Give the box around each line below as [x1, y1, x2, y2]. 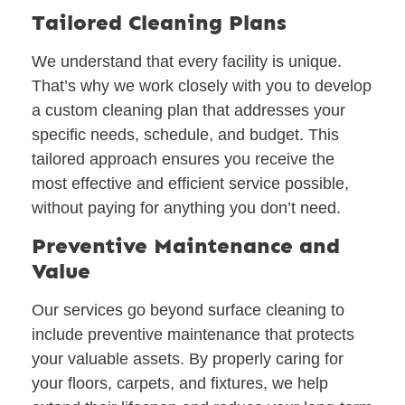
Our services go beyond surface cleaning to [32, 300, 344, 319]
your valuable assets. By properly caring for [32, 349, 344, 368]
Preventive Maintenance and [32, 231, 340, 259]
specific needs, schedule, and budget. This [32, 125, 339, 144]
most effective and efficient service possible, [32, 174, 349, 193]
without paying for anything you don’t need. [32, 198, 341, 217]
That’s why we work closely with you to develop [32, 76, 372, 95]
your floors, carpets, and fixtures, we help [32, 373, 328, 392]
